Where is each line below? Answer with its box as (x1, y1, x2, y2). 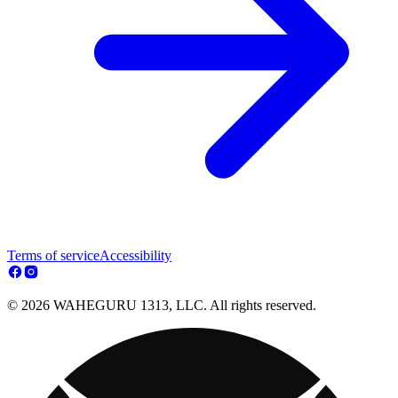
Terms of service (7, 248, 99, 264)
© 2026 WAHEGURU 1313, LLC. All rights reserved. (7, 298, 316, 314)
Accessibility (99, 248, 171, 264)
